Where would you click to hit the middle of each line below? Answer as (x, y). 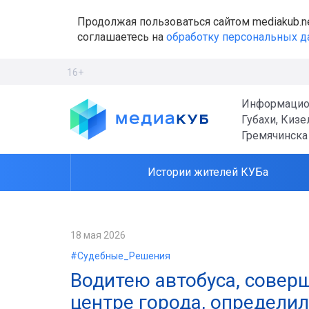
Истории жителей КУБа (208, 172)
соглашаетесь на (122, 37)
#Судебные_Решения (120, 256)
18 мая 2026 (98, 235)
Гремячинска (275, 135)
